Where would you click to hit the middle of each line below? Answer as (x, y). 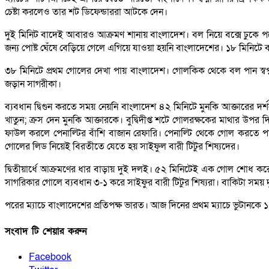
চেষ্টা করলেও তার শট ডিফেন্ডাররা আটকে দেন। (86, 12)
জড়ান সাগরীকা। (33, 84)
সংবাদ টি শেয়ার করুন (46, 231)
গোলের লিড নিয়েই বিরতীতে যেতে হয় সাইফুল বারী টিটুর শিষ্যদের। (122, 146)
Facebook (50, 257)
